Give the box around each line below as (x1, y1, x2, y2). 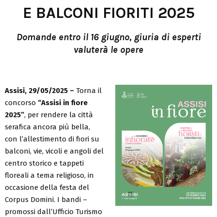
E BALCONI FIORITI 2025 (22, 3, 195, 22)
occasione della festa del (5, 183, 89, 192)
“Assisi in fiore (38, 98, 88, 107)
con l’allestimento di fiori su (5, 134, 99, 143)
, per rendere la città (24, 110, 93, 119)
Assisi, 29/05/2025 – (5, 86, 74, 95)
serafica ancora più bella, (5, 122, 90, 131)
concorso (5, 98, 38, 107)
